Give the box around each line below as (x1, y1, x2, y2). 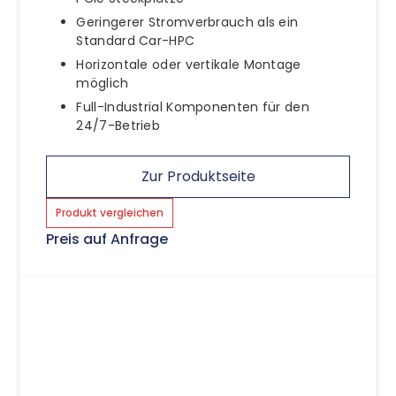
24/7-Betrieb (76, 116, 161, 134)
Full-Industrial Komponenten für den (76, 97, 309, 116)
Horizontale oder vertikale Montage (76, 55, 301, 73)
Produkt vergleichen (56, 204, 164, 220)
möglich (76, 73, 129, 92)
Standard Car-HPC (76, 31, 195, 49)
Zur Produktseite (141, 165, 255, 187)
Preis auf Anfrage (46, 228, 169, 249)
